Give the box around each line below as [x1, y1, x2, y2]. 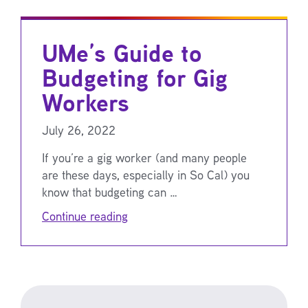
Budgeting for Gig [42, 60, 228, 95]
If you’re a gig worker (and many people [42, 148, 247, 166]
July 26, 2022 [42, 121, 115, 138]
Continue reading [42, 207, 128, 224]
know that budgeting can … [42, 183, 177, 200]
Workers [42, 85, 129, 120]
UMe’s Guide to [42, 35, 202, 70]
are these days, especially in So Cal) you [42, 166, 250, 183]
